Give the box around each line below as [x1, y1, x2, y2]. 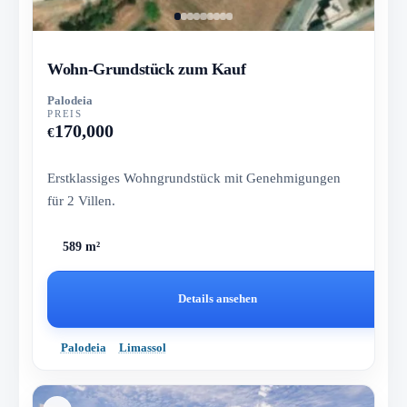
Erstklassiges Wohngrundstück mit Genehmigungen [47, 169, 342, 185]
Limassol [118, 340, 166, 354]
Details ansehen [178, 292, 258, 306]
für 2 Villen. [47, 192, 116, 208]
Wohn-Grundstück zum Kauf [47, 59, 246, 78]
